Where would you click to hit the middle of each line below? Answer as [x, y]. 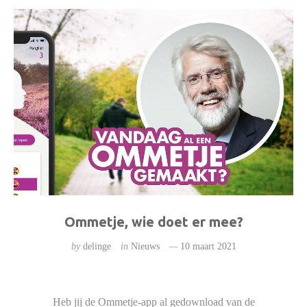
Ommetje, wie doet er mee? [153, 222]
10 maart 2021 [208, 247]
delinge [97, 247]
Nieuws [145, 247]
